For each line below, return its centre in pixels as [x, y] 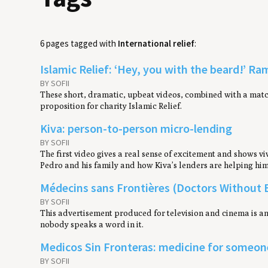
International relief [156, 44]
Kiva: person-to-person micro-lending [136, 128]
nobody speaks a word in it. [92, 224]
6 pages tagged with [79, 44]
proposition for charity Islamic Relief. [111, 106]
